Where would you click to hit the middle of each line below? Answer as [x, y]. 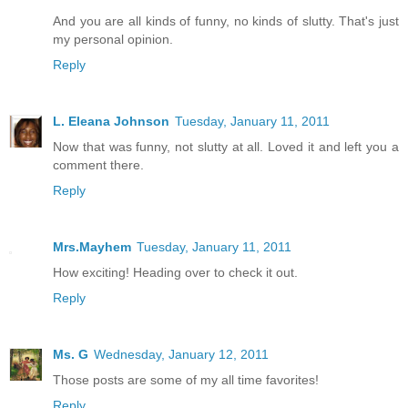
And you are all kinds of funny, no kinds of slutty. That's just [226, 20]
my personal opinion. [113, 39]
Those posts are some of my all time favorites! [186, 379]
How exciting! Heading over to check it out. [175, 272]
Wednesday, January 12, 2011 [181, 354]
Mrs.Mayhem [92, 246]
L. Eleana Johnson [111, 121]
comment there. [98, 164]
